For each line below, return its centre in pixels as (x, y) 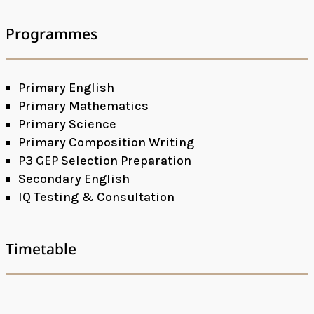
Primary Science (68, 124)
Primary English (67, 87)
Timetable (41, 248)
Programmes (52, 33)
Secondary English (74, 178)
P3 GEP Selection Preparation (105, 160)
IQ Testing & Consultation (97, 197)
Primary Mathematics (84, 105)
